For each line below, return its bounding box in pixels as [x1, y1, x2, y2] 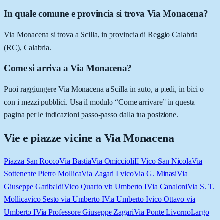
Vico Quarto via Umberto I [64, 182, 147, 191]
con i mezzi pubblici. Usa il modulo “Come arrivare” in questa [4, 98, 195, 107]
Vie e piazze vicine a [4, 132, 104, 145]
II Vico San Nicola [134, 157, 192, 165]
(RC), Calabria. [4, 43, 52, 52]
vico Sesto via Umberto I [27, 195, 104, 203]
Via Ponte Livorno [134, 208, 191, 216]
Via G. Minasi [134, 169, 177, 178]
